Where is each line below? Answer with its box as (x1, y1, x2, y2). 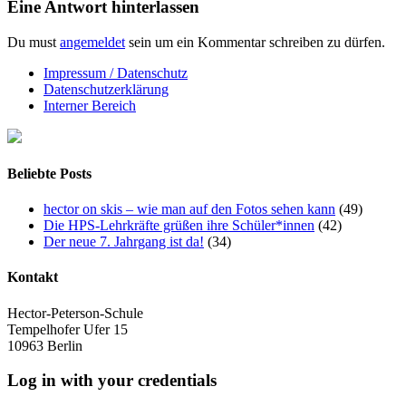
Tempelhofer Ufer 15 (7, 321, 128, 337)
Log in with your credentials (7, 371, 217, 391)
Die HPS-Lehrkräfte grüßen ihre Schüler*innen (43, 217, 314, 234)
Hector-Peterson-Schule (7, 304, 143, 321)
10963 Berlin (7, 337, 82, 353)
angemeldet (60, 34, 125, 50)
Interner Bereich (43, 97, 136, 113)
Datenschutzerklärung (43, 81, 169, 97)
